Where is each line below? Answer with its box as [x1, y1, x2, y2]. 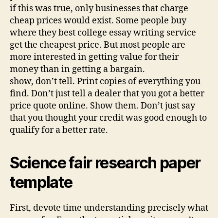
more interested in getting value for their [10, 51, 179, 63]
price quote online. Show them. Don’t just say [10, 100, 195, 111]
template [10, 172, 73, 192]
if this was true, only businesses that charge [10, 2, 188, 14]
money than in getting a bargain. [10, 63, 145, 75]
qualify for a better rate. [10, 124, 108, 136]
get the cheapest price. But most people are [10, 39, 185, 51]
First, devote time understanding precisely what [10, 202, 208, 214]
